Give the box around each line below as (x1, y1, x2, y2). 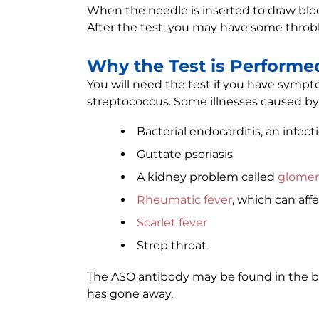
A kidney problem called (137, 170, 278, 184)
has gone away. (87, 287, 173, 300)
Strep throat (137, 239, 206, 252)
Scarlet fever (137, 216, 207, 229)
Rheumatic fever (137, 193, 232, 206)
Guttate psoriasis (137, 147, 233, 161)
